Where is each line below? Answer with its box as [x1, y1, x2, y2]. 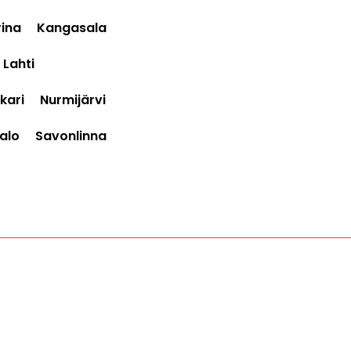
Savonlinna [35, 126, 107, 145]
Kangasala [37, 18, 107, 37]
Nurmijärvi [40, 90, 106, 109]
